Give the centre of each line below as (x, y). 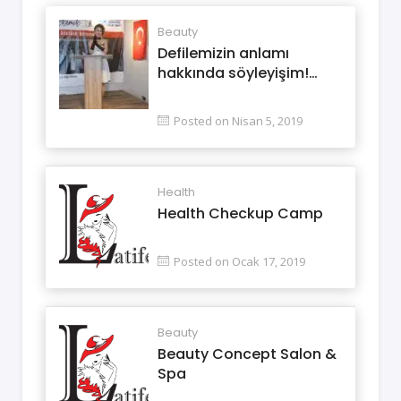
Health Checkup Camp (240, 213)
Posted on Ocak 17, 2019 (239, 261)
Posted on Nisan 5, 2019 (238, 121)
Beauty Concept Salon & (247, 354)
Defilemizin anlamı (223, 53)
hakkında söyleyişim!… (238, 73)
